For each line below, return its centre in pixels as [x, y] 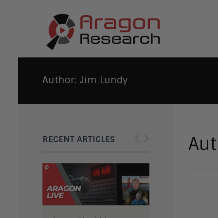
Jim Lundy [103, 80]
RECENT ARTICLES [79, 139]
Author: [61, 80]
